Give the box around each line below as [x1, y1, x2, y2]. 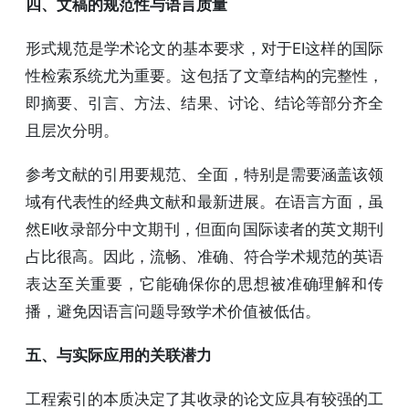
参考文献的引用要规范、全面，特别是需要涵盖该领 [26, 164, 383, 184]
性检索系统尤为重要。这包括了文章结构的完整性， [26, 66, 383, 85]
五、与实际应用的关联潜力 [26, 345, 212, 364]
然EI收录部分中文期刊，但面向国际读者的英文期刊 [26, 219, 383, 238]
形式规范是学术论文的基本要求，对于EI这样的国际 [26, 38, 383, 58]
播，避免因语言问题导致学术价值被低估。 [26, 301, 320, 320]
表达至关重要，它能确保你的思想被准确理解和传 [26, 274, 383, 293]
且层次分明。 [26, 121, 119, 140]
